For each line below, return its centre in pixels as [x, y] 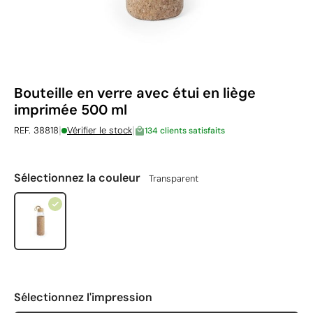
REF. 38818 [36, 130]
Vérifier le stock [100, 130]
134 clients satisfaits [185, 130]
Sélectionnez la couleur [79, 178]
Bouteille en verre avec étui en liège [135, 93]
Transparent [174, 179]
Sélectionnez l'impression [83, 297]
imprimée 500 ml [71, 110]
